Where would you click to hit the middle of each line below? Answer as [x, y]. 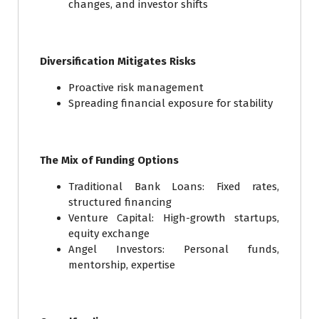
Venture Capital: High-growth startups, [174, 218]
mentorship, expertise [122, 265]
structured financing [120, 203]
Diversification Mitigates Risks [118, 62]
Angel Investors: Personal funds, [174, 250]
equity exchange [109, 234]
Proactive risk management [136, 88]
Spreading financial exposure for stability [171, 104]
